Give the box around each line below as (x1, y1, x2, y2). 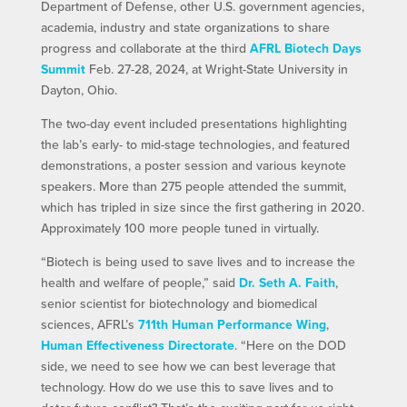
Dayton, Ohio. (40, 81, 117, 100)
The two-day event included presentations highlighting (40, 114, 347, 134)
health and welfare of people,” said (40, 273, 239, 293)
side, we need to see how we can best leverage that (40, 357, 335, 376)
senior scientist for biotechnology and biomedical (40, 294, 317, 313)
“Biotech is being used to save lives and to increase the (40, 253, 355, 272)
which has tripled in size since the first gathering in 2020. (40, 198, 364, 217)
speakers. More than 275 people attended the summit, (40, 177, 346, 196)
